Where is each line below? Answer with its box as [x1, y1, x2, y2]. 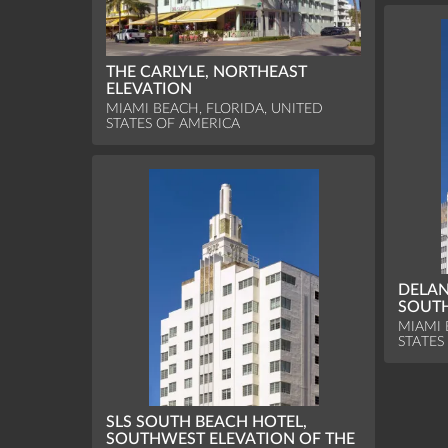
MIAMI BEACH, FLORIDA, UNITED [106, 100, 324, 116]
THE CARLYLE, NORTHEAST [106, 63, 308, 80]
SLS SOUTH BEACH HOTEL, [106, 413, 308, 430]
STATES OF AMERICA [106, 115, 241, 131]
